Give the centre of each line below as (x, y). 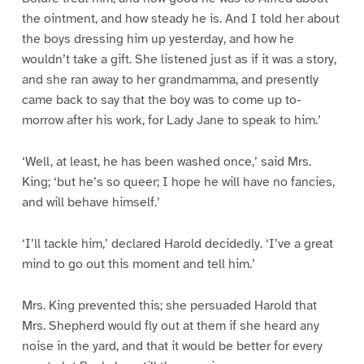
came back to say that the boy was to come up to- (161, 100)
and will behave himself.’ (91, 202)
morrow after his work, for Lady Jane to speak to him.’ (171, 120)
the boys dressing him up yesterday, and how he (158, 39)
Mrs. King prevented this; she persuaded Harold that (169, 305)
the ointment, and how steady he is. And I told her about (180, 18)
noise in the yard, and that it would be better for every (172, 346)
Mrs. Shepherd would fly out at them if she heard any (170, 325)
